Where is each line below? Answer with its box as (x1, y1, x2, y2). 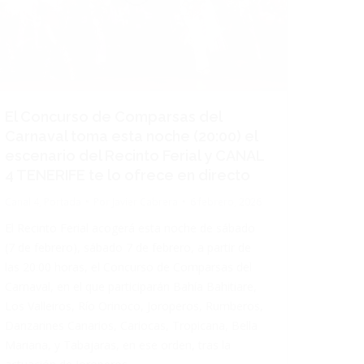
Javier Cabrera (112, 194, 178, 209)
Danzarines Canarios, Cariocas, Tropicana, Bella (5, 317, 258, 333)
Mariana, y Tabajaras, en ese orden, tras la (5, 336, 231, 353)
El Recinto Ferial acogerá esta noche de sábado (5, 219, 255, 236)
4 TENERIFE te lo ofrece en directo (5, 166, 250, 184)
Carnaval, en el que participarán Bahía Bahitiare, (5, 278, 257, 294)
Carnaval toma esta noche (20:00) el (5, 127, 258, 145)
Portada (44, 194, 81, 209)
